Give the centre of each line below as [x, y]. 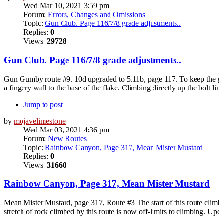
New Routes [67, 138]
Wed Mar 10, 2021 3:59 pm [66, 6]
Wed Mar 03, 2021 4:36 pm [66, 130]
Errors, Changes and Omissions [97, 15]
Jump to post [43, 104]
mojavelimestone [40, 121]
